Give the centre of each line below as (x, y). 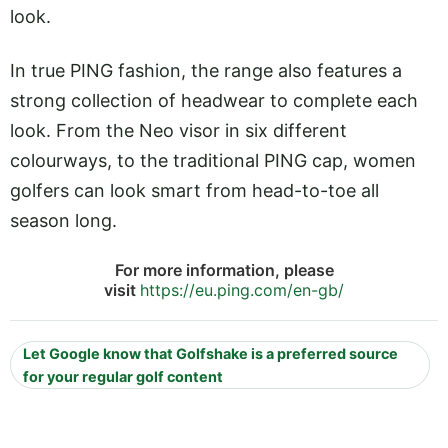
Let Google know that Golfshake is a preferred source (210, 354)
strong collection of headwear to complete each (214, 100)
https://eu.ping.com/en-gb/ (242, 290)
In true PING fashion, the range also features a (206, 70)
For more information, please (224, 270)
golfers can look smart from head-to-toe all (194, 190)
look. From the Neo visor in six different (178, 130)
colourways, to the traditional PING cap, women (213, 160)
